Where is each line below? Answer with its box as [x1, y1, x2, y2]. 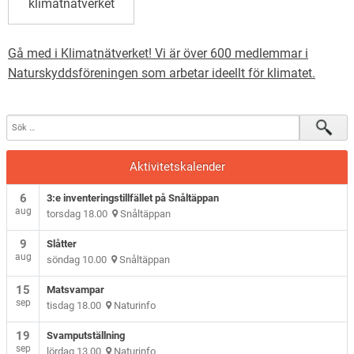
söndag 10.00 [47, 253, 112, 265]
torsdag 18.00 [47, 207, 113, 220]
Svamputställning [47, 329, 126, 341]
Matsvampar [47, 283, 105, 296]
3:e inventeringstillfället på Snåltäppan [47, 191, 220, 204]
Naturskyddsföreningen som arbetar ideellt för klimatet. [8, 65, 315, 81]
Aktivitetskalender [129, 159, 225, 174]
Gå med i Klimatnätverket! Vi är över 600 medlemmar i [8, 45, 308, 61]
